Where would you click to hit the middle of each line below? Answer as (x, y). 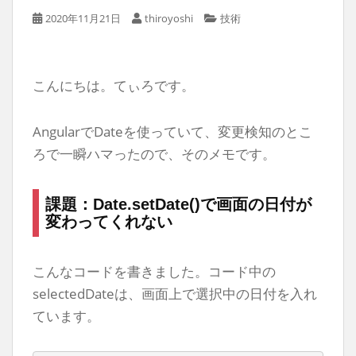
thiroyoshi (169, 18)
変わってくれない (109, 221)
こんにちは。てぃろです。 (114, 85)
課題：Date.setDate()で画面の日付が (178, 204)
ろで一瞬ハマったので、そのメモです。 (154, 153)
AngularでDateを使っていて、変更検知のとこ (172, 131)
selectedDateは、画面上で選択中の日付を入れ (175, 293)
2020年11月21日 (83, 18)
